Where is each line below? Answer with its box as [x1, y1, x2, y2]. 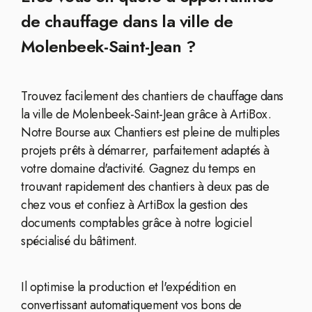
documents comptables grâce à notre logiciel [21, 214, 252, 232]
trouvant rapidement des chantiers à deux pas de [21, 178, 270, 196]
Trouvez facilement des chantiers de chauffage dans [21, 87, 283, 105]
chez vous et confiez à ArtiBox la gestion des [21, 196, 248, 214]
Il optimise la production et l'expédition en [21, 278, 236, 296]
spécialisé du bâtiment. [21, 232, 137, 250]
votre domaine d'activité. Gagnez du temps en [21, 159, 256, 178]
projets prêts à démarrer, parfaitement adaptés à [21, 141, 270, 159]
